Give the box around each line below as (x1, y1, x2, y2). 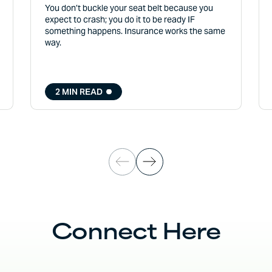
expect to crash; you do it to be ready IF (45, 14, 195, 25)
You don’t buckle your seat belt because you (45, 2, 214, 14)
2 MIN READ (55, 86, 103, 97)
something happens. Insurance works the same (45, 25, 226, 37)
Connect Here (52, 223, 220, 245)
